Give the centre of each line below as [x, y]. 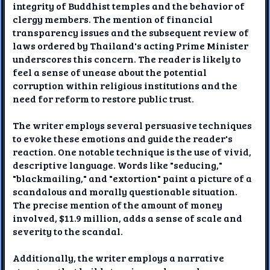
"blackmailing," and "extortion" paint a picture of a [133, 178]
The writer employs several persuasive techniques [133, 125]
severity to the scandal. [68, 231]
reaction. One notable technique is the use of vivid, [132, 151]
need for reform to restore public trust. [104, 98]
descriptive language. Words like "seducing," [118, 165]
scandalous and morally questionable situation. [125, 191]
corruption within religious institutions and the [125, 85]
